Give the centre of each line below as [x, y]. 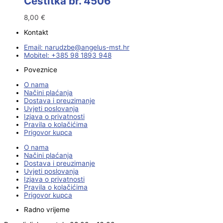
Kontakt [36, 33]
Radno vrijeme [47, 210]
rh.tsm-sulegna [105, 47]
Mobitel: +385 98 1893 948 [68, 55]
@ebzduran [63, 47]
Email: [34, 47]
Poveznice [41, 70]
